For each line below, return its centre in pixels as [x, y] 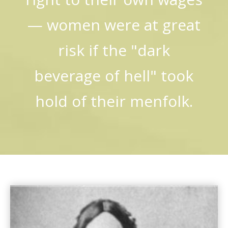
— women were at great [114, 24]
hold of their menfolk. [114, 101]
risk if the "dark [114, 50]
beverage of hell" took [114, 75]
